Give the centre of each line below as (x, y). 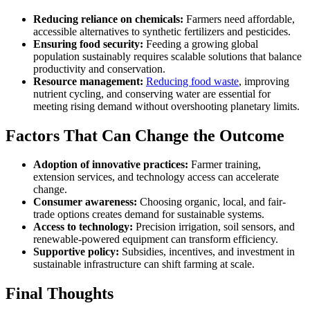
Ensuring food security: (88, 44)
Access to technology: (83, 227)
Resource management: (88, 81)
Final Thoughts (60, 294)
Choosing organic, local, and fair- (211, 202)
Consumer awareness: (85, 202)
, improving (264, 81)
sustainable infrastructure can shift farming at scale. (144, 264)
